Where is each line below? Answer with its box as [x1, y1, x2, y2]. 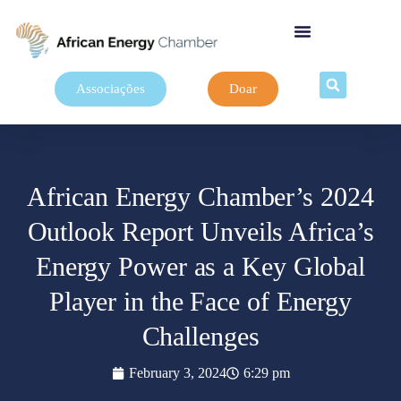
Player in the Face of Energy [48, 286, 353, 316]
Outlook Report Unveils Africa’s [27, 216, 374, 246]
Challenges [141, 320, 260, 351]
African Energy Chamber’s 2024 [27, 181, 374, 211]
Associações [76, 81, 145, 96]
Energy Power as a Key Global [35, 251, 366, 281]
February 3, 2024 [128, 364, 226, 380]
